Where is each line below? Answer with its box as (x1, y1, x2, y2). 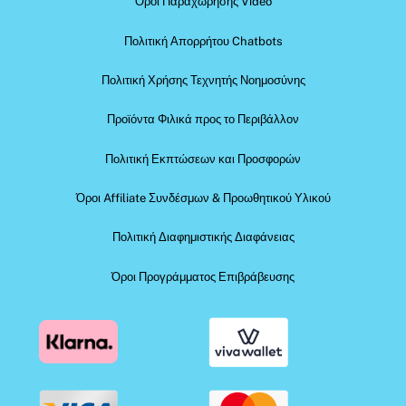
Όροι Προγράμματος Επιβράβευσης (111, 269, 295, 284)
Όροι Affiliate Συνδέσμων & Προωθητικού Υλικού (75, 191, 331, 206)
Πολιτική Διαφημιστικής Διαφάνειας (111, 230, 295, 245)
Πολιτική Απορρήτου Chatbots (123, 34, 283, 48)
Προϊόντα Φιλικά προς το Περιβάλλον (107, 112, 299, 127)
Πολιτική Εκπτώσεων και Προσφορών (105, 151, 301, 166)
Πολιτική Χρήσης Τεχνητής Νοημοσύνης (101, 72, 305, 87)
